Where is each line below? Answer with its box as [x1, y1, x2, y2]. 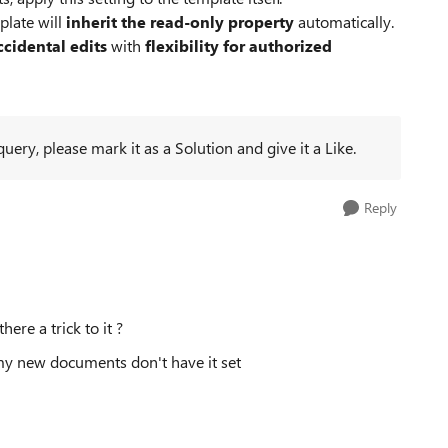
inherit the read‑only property [66, 11, 294, 32]
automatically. [294, 11, 394, 32]
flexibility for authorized [145, 35, 332, 56]
